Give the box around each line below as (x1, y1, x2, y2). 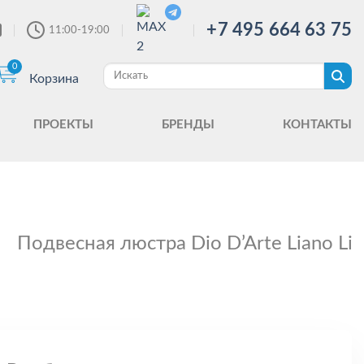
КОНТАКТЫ (282, 118, 352, 131)
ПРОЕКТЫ (33, 118, 94, 131)
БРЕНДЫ (162, 118, 215, 131)
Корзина (29, 72, 79, 85)
